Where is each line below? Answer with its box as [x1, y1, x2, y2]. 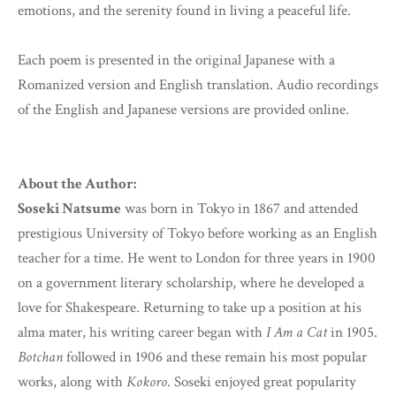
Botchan [18, 347, 63, 368]
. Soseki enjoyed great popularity [167, 372, 356, 392]
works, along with [18, 372, 126, 392]
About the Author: [18, 174, 136, 194]
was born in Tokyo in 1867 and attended [121, 199, 358, 219]
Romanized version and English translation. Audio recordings [18, 75, 378, 95]
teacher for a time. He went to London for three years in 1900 [18, 248, 376, 269]
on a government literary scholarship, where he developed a [18, 273, 364, 293]
